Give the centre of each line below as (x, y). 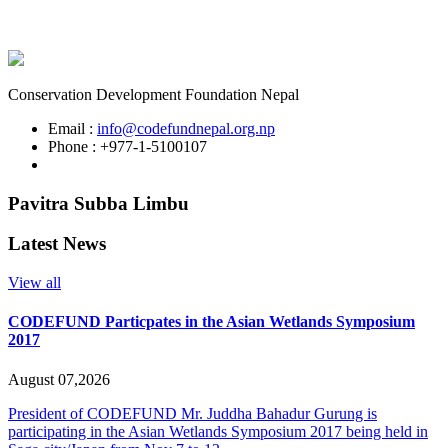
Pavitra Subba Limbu (98, 203)
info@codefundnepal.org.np (186, 128)
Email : (72, 128)
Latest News (57, 244)
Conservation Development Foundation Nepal (153, 94)
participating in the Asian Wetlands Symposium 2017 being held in (218, 431)
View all (34, 283)
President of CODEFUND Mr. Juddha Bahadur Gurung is (192, 413)
